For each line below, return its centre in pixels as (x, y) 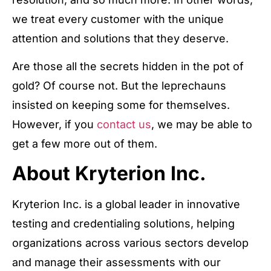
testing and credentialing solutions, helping (123, 224)
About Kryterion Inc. (112, 174)
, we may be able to (202, 125)
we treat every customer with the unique (118, 19)
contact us (124, 125)
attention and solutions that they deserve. (120, 38)
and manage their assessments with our (116, 263)
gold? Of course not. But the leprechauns (119, 86)
